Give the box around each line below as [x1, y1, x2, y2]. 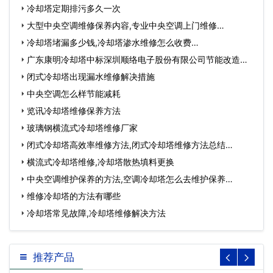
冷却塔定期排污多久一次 [27, 3, 121, 13]
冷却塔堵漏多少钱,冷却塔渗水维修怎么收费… [27, 37, 199, 48]
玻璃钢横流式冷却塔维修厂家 [27, 122, 138, 133]
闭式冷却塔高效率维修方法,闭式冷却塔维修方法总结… [27, 140, 233, 150]
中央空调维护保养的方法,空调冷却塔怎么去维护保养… [27, 174, 233, 184]
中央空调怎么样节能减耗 [27, 88, 121, 99]
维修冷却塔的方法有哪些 [27, 191, 121, 201]
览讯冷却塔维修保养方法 [27, 105, 121, 116]
